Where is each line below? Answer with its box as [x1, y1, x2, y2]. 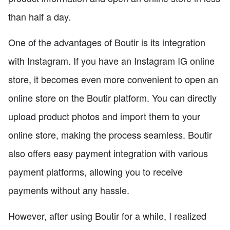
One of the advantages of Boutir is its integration [8, 35, 205, 49]
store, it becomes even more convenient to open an [8, 72, 218, 86]
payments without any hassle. [8, 183, 129, 197]
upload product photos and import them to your [8, 109, 200, 123]
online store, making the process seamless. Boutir [8, 127, 212, 141]
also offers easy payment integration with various [8, 146, 208, 160]
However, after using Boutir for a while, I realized [8, 208, 206, 222]
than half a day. [8, 9, 71, 23]
